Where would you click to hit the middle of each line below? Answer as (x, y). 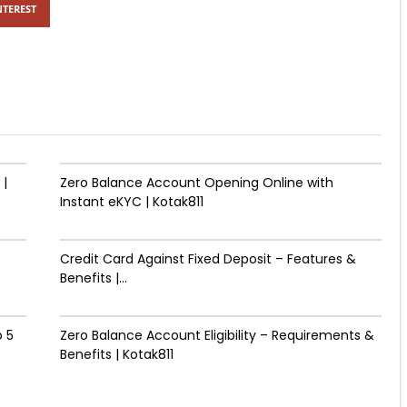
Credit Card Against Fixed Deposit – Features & (208, 259)
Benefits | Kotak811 (116, 354)
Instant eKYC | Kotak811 (131, 202)
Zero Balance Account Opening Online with (196, 183)
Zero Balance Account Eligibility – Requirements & (217, 335)
